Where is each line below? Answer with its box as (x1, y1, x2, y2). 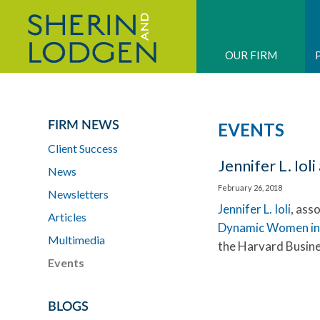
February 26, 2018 (218, 183, 282, 192)
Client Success (48, 141, 118, 155)
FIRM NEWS (48, 119, 119, 132)
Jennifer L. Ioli (218, 201, 291, 216)
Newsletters (48, 187, 109, 201)
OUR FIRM (224, 49, 277, 61)
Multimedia (48, 233, 105, 246)
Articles (48, 210, 86, 224)
